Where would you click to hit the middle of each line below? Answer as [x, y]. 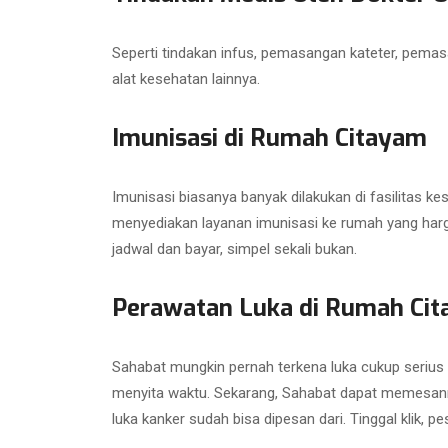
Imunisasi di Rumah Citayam [269, 137]
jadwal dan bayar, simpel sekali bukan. [234, 248]
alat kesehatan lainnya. [186, 78]
